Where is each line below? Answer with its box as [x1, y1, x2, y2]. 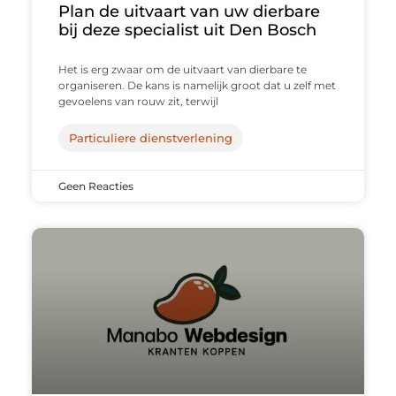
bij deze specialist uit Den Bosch [57, 19, 316, 40]
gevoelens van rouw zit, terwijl [57, 94, 218, 108]
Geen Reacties [57, 179, 133, 193]
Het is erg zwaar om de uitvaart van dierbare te [57, 62, 307, 76]
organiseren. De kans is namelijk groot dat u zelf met [57, 78, 336, 92]
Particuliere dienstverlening [68, 130, 232, 145]
